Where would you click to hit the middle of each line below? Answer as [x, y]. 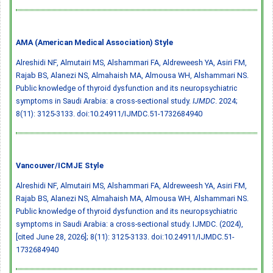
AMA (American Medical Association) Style [94, 42]
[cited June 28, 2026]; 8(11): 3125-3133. [83, 236]
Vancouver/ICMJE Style [60, 165]
